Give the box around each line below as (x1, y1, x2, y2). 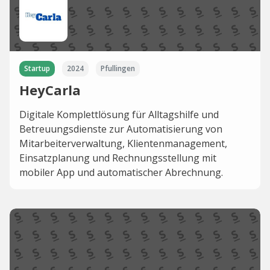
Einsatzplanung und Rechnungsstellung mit (19, 151, 216, 165)
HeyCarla (19, 81, 81, 99)
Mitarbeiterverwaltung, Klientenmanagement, (19, 137, 227, 151)
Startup (24, 63, 50, 74)
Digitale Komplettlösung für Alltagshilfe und (19, 108, 219, 122)
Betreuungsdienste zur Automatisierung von (19, 122, 222, 136)
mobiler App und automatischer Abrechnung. (19, 166, 223, 180)
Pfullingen (101, 63, 135, 74)
